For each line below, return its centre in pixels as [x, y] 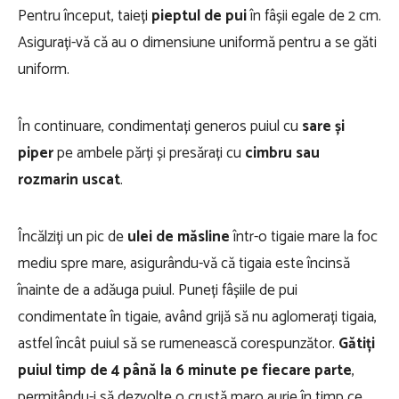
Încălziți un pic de [73, 237]
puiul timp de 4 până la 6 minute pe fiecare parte [185, 370]
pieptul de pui [199, 16]
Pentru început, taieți [85, 16]
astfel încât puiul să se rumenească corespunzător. [178, 344]
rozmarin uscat [69, 180]
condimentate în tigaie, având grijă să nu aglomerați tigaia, [197, 317]
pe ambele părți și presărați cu [149, 153]
